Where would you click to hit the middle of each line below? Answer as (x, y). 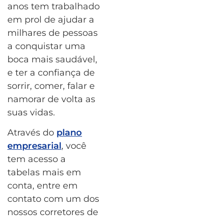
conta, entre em (42, 186)
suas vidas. (31, 112)
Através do (32, 133)
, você (74, 146)
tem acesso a (37, 159)
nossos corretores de (53, 212)
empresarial (34, 146)
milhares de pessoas (53, 33)
